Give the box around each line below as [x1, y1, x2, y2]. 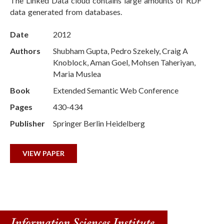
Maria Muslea [53, 69, 101, 78]
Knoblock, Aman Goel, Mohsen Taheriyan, [53, 57, 195, 67]
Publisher [10, 118, 45, 128]
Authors [10, 46, 40, 55]
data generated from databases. [10, 7, 122, 16]
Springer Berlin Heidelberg [53, 118, 145, 128]
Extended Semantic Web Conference [53, 85, 178, 95]
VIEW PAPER [22, 149, 64, 157]
